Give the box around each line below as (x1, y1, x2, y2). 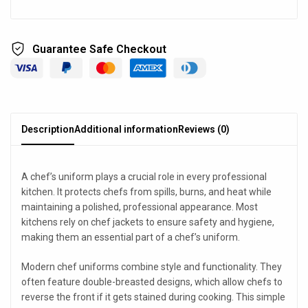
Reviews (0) (178, 124, 230, 135)
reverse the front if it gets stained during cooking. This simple (21, 291, 285, 303)
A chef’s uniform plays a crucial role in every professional (21, 171, 267, 183)
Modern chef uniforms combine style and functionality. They (21, 261, 282, 273)
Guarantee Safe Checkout (32, 42, 166, 56)
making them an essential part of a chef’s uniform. (21, 232, 240, 243)
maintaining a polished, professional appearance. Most (21, 201, 258, 213)
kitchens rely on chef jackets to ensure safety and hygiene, (21, 217, 274, 228)
